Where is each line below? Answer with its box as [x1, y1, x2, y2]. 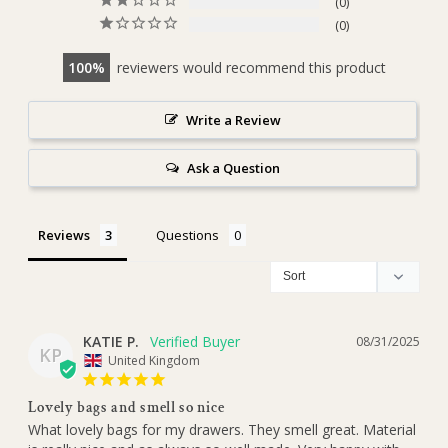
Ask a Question [186, 159, 280, 178]
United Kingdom [107, 352, 200, 370]
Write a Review [185, 111, 281, 130]
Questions [155, 226, 219, 245]
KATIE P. [82, 332, 139, 352]
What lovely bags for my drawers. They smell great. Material [27, 420, 416, 440]
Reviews [37, 226, 90, 245]
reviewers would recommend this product [116, 58, 386, 78]
